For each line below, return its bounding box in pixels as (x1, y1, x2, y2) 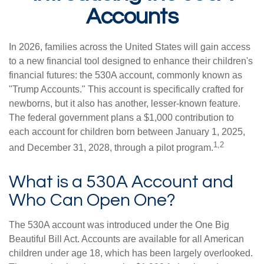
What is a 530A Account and (9, 173, 233, 192)
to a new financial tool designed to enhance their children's (9, 56, 253, 66)
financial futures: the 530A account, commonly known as (9, 70, 242, 80)
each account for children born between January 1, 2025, (9, 127, 245, 137)
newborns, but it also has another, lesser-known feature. (9, 98, 240, 108)
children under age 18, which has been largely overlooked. (9, 248, 253, 259)
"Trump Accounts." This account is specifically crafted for (9, 84, 243, 94)
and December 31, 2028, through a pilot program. (9, 143, 213, 153)
